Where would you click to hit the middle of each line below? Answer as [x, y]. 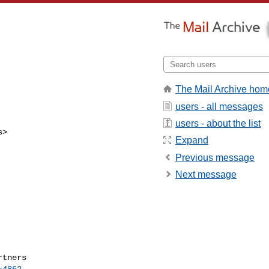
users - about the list [218, 123]
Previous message [215, 157]
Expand [192, 141]
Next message [206, 175]
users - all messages [219, 106]
